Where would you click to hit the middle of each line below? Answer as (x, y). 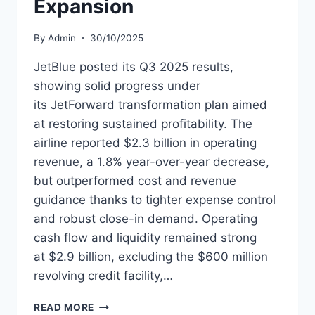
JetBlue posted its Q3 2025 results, (134, 66)
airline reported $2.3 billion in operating (145, 142)
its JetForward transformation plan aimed (150, 104)
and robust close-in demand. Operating (146, 218)
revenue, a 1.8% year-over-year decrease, (152, 161)
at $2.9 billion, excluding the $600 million (151, 256)
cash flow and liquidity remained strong (145, 237)
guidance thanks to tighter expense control (155, 199)
